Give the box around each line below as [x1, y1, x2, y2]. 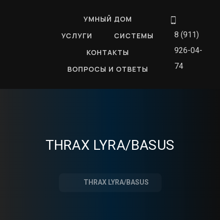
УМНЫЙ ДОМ [83, 14, 132, 24]
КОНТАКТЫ [86, 48, 129, 57]
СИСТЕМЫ [114, 31, 154, 40]
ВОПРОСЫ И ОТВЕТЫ [67, 64, 148, 74]
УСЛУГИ [61, 31, 92, 40]
